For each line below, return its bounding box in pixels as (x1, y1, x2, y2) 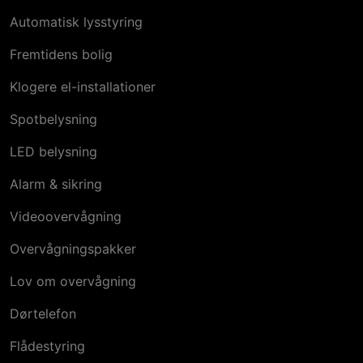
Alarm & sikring (9, 176, 102, 193)
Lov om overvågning (9, 273, 136, 290)
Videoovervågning (9, 208, 122, 225)
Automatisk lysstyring (9, 14, 143, 31)
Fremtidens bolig (9, 46, 113, 63)
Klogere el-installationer (9, 79, 156, 96)
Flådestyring (9, 338, 85, 355)
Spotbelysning (9, 111, 97, 128)
